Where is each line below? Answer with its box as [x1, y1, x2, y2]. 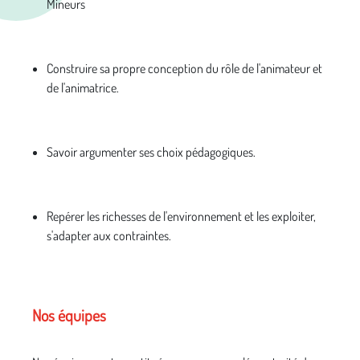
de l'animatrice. [47, 80, 119, 96]
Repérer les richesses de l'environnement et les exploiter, [47, 208, 316, 225]
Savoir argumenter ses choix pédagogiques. [47, 144, 256, 161]
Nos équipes [32, 305, 106, 326]
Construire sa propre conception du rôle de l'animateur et [47, 60, 322, 77]
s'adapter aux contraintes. [47, 227, 171, 244]
